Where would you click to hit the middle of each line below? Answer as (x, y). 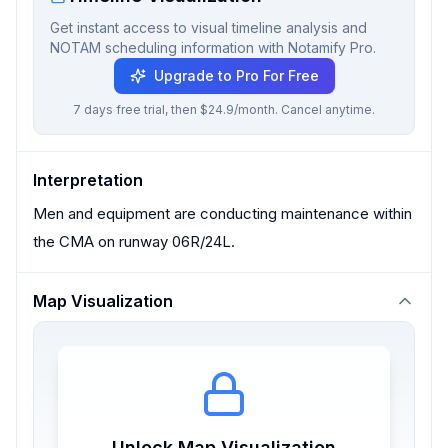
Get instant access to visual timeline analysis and (208, 27)
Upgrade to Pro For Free (236, 75)
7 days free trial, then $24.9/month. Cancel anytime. (224, 109)
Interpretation (88, 180)
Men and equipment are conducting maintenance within (222, 213)
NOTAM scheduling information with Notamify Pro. (213, 47)
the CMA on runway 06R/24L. (134, 241)
